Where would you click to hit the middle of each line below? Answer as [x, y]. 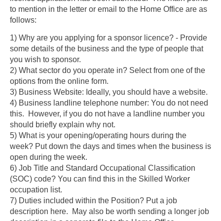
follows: [23, 20]
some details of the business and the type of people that [107, 49]
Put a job [161, 201]
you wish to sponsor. [45, 60]
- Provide [190, 38]
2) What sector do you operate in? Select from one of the [108, 71]
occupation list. [36, 190]
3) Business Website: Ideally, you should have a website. [109, 92]
